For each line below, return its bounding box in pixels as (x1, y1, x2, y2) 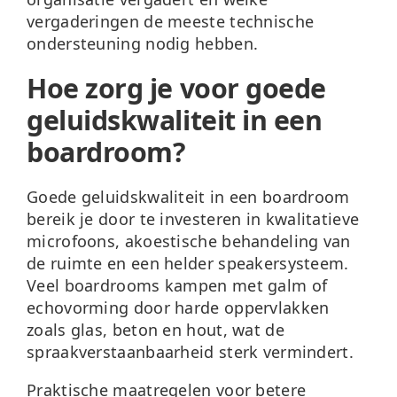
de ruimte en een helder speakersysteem (27, 252, 345, 274)
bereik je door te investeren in (27, 207, 266, 230)
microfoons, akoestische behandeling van (27, 230, 351, 252)
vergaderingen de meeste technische (27, 10, 315, 32)
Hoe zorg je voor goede (27, 69, 326, 106)
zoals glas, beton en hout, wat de (27, 318, 284, 340)
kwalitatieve (265, 207, 360, 230)
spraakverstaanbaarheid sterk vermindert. (27, 340, 354, 362)
